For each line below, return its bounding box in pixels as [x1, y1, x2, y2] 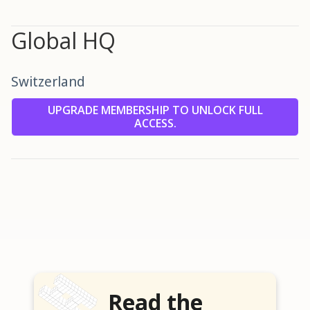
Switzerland [11, 72, 85, 91]
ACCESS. [134, 116, 176, 131]
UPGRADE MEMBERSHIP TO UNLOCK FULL [47, 102, 263, 118]
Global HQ [11, 26, 116, 56]
